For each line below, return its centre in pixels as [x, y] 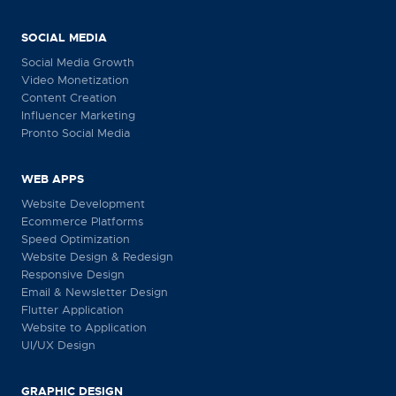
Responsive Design [73, 274]
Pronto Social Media [76, 133]
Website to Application [84, 327]
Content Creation [69, 98]
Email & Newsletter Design [95, 292]
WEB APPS [53, 179]
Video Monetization [75, 80]
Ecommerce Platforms [82, 221]
